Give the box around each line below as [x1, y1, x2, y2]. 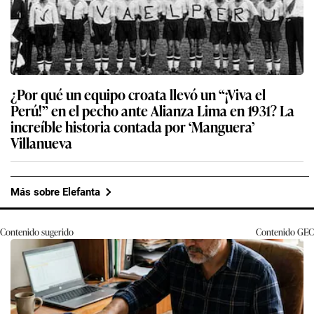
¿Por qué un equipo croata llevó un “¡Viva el [11, 83, 266, 105]
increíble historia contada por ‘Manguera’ [11, 116, 254, 137]
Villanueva [11, 132, 72, 153]
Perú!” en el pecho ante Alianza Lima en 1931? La [11, 100, 294, 121]
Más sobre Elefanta [11, 185, 100, 198]
